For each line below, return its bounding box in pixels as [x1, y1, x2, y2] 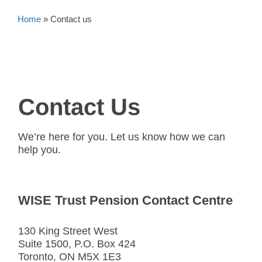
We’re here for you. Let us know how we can [18, 131, 225, 143]
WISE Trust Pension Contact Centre [18, 193, 233, 208]
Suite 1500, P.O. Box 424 [18, 238, 136, 250]
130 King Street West [18, 225, 118, 237]
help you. [18, 144, 61, 156]
